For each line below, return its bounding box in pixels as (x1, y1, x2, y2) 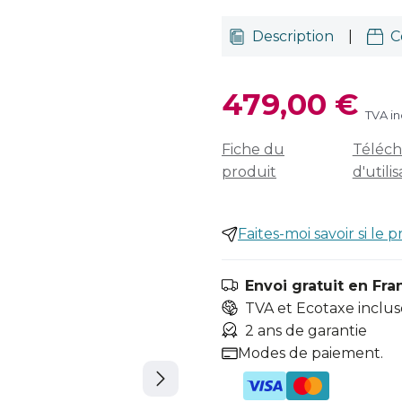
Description (252, 28, 334, 45)
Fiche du (222, 141, 284, 159)
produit (222, 163, 276, 181)
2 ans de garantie (245, 322, 367, 340)
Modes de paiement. (238, 345, 383, 363)
